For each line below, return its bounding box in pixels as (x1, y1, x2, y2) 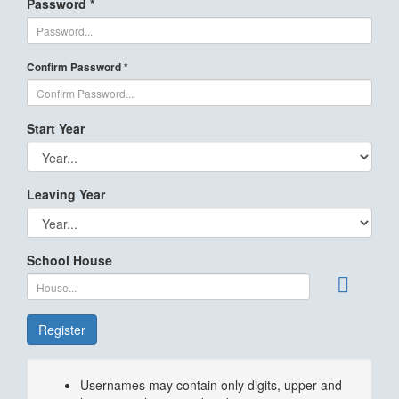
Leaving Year (27, 185, 105, 203)
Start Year (27, 119, 85, 137)
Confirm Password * (27, 60, 128, 75)
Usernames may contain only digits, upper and (80, 376, 342, 394)
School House (27, 251, 112, 269)
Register (38, 321, 85, 338)
